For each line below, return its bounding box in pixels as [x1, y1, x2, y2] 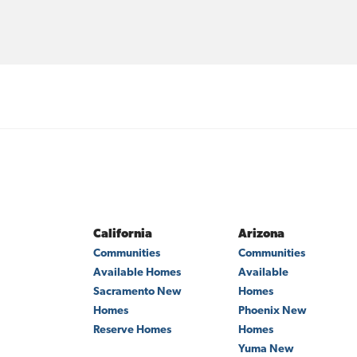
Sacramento [93, 286, 155, 298]
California [93, 229, 152, 241]
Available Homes [93, 267, 181, 279]
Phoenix [237, 305, 280, 317]
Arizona [237, 229, 284, 241]
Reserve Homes [93, 324, 171, 336]
